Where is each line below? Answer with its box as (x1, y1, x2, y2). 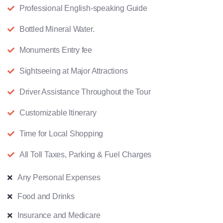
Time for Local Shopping (19, 129, 104, 138)
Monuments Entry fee (19, 46, 93, 55)
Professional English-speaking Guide (19, 4, 147, 13)
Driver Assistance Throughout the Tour (19, 88, 151, 97)
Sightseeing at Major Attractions (19, 67, 128, 76)
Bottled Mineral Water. (19, 25, 95, 34)
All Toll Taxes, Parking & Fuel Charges (19, 150, 152, 159)
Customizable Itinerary (19, 109, 97, 117)
